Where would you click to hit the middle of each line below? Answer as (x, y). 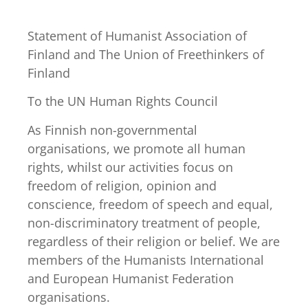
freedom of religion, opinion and (122, 185)
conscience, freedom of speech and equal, (150, 204)
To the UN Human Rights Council (123, 101)
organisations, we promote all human (136, 148)
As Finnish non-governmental (112, 130)
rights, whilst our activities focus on (130, 167)
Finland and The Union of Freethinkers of (146, 54)
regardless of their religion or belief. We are (154, 241)
